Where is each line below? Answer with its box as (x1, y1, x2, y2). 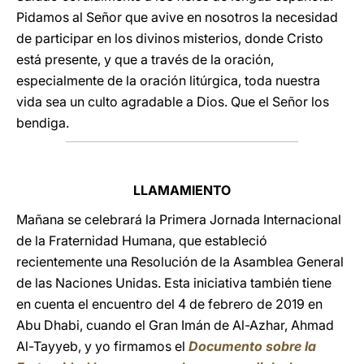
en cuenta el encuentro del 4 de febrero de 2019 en (16, 296, 323, 312)
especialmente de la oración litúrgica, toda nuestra (16, 72, 320, 89)
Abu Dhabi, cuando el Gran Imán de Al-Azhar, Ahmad (16, 317, 334, 333)
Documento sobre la (188, 338, 316, 354)
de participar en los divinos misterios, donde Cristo (16, 30, 323, 46)
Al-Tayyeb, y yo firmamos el (16, 338, 188, 354)
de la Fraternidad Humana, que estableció (16, 232, 267, 249)
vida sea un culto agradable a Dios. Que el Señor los (16, 93, 329, 110)
